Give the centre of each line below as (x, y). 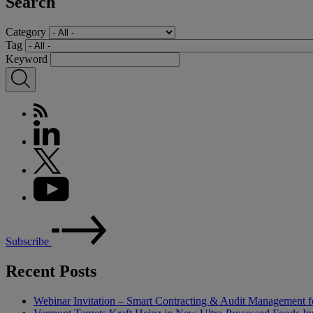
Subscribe (29, 241)
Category (26, 31)
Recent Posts (51, 271)
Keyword (27, 59)
